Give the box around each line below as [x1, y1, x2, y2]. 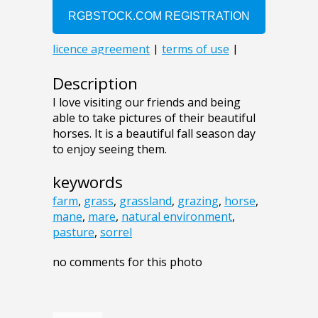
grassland [119, 192, 172, 209]
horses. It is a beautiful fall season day [53, 125, 256, 141]
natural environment [121, 208, 232, 224]
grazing [177, 192, 219, 209]
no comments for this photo [53, 253, 202, 270]
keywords [53, 170, 123, 193]
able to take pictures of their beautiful [53, 109, 256, 126]
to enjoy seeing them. [53, 141, 167, 157]
